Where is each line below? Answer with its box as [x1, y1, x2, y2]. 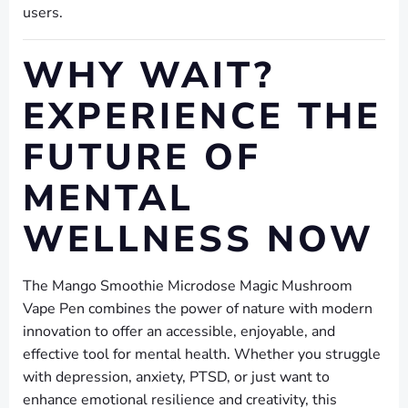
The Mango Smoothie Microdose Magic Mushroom [23, 276, 352, 297]
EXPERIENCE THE [23, 92, 382, 142]
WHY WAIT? [23, 51, 275, 101]
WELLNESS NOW [23, 215, 374, 265]
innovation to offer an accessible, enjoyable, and [23, 321, 335, 342]
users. [23, 3, 63, 24]
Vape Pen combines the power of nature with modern [23, 299, 372, 320]
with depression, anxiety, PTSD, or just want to [23, 367, 330, 388]
